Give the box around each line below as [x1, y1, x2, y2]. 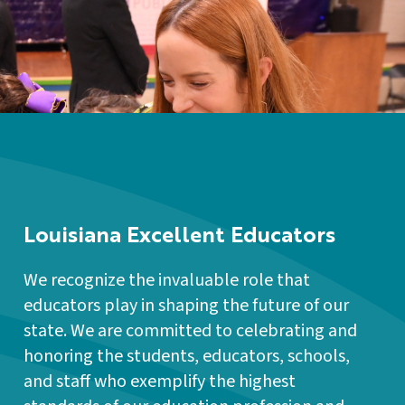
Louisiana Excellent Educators [24, 225, 335, 248]
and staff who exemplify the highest [24, 368, 296, 394]
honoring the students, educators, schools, [24, 343, 350, 369]
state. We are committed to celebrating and [24, 317, 357, 344]
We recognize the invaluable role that [24, 267, 310, 293]
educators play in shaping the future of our [24, 292, 349, 318]
